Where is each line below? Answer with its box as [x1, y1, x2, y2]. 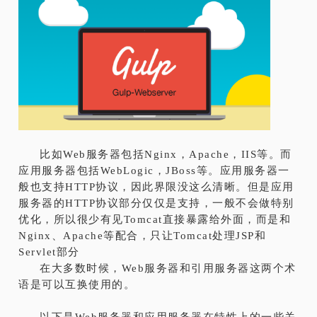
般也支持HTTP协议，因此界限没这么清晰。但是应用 [18, 180, 294, 192]
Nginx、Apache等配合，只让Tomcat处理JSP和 [18, 229, 267, 241]
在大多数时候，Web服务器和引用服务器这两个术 [40, 262, 296, 274]
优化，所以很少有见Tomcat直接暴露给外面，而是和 [18, 213, 292, 225]
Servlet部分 [18, 246, 80, 258]
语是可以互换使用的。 [18, 278, 136, 290]
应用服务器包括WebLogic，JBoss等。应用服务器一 [18, 164, 290, 176]
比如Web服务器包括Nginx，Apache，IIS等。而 [40, 148, 292, 160]
